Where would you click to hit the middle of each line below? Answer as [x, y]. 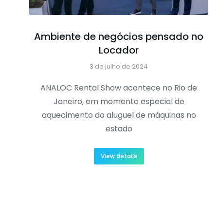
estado [119, 128]
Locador [119, 50]
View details [119, 156]
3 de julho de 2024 [119, 66]
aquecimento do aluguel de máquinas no [119, 115]
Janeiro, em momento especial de [119, 101]
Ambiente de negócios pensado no [119, 36]
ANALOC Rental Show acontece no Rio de [119, 88]
